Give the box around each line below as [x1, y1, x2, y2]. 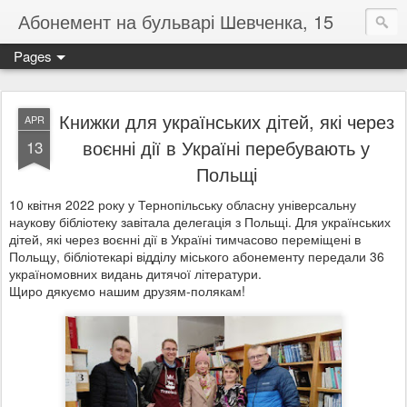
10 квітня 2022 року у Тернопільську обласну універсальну [9, 195, 356, 213]
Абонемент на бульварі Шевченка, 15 [18, 8, 333, 35]
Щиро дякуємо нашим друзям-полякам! [9, 282, 245, 300]
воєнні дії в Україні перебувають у [83, 134, 370, 161]
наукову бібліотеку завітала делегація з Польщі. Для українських [9, 213, 391, 231]
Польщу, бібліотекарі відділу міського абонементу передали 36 [9, 247, 384, 265]
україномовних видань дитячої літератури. [9, 264, 262, 283]
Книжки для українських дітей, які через [58, 108, 394, 134]
